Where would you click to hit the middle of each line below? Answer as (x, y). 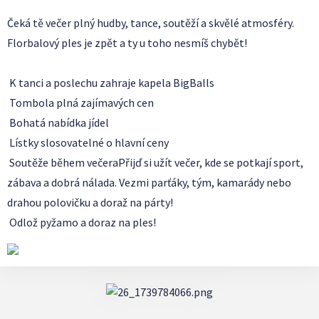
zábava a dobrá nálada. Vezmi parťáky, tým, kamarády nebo (149, 182)
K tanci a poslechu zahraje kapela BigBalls (111, 83)
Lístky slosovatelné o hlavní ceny (88, 142)
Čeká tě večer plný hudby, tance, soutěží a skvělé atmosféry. (151, 23)
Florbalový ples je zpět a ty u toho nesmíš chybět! (127, 43)
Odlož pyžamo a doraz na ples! (82, 222)
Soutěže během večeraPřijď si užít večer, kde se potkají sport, (155, 162)
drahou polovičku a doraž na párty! (90, 202)
